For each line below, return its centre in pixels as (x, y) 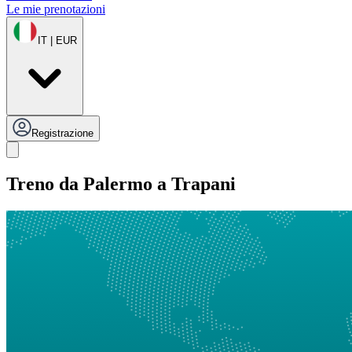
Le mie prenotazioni (56, 9)
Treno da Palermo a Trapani (121, 184)
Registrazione (62, 134)
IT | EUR (57, 41)
